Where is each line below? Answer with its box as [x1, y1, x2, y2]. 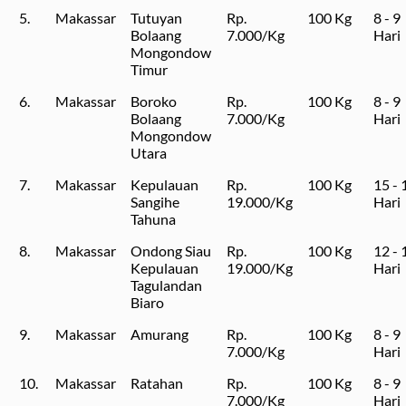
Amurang [130, 324, 188, 343]
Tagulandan [130, 275, 202, 294]
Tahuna [130, 209, 176, 227]
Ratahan [130, 373, 183, 391]
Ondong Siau [130, 241, 211, 259]
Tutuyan [130, 8, 182, 26]
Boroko [130, 92, 177, 110]
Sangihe [130, 192, 179, 210]
